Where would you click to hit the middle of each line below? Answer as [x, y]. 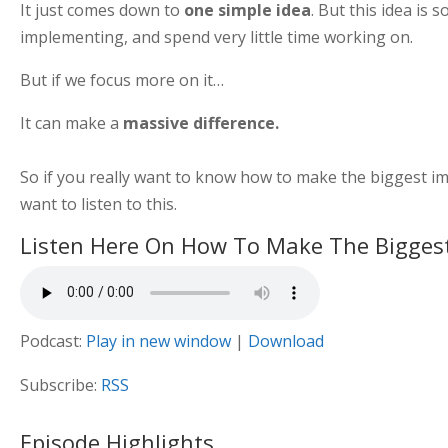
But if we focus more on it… [121, 79]
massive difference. [200, 122]
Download [285, 340]
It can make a [71, 122]
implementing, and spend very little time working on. [216, 36]
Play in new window [158, 340]
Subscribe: [60, 384]
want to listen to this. [98, 203]
